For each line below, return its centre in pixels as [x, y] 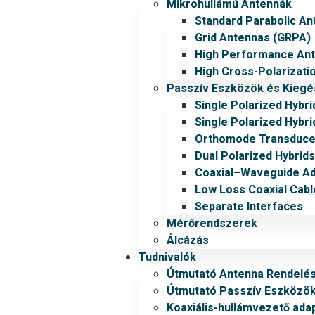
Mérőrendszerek [212, 224]
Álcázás [188, 240]
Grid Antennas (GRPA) [253, 38]
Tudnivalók [168, 257]
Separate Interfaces [249, 207]
